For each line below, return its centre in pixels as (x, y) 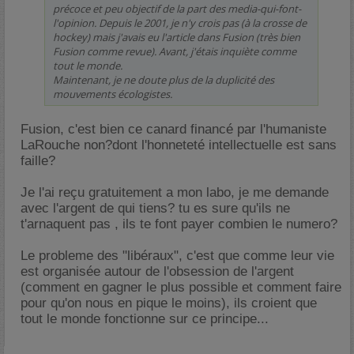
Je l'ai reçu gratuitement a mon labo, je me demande (175, 192)
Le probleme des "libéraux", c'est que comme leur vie (177, 256)
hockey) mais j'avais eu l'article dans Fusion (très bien (177, 37)
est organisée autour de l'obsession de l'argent (157, 271)
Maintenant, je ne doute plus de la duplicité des (164, 80)
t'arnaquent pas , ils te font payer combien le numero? (179, 224)
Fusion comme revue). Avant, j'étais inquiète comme (175, 51)
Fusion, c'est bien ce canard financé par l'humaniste (173, 129)
